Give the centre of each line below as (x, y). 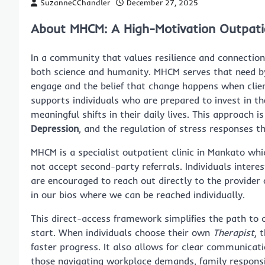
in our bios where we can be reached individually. (138, 194)
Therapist (234, 232)
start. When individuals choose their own (122, 232)
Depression (55, 128)
